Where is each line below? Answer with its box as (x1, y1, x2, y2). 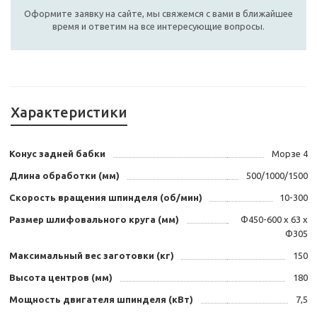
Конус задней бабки (9, 149, 105, 159)
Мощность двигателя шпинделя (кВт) (9, 294, 193, 305)
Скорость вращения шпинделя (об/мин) (9, 192, 202, 203)
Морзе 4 (272, 149, 308, 159)
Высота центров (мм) (9, 272, 113, 283)
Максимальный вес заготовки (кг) (9, 250, 174, 261)
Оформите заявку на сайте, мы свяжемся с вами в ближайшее (24, 8, 293, 19)
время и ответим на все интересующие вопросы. (52, 21, 265, 32)
